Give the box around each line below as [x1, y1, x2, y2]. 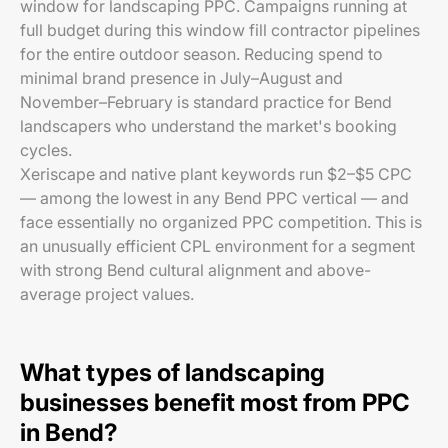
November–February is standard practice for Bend [20, 92, 392, 112]
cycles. [20, 140, 72, 160]
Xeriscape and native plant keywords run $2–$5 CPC [20, 164, 412, 184]
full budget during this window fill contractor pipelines [20, 20, 420, 40]
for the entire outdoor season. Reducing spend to [20, 44, 383, 64]
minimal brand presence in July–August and [20, 68, 343, 88]
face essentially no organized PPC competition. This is [20, 212, 422, 232]
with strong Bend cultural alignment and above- [20, 260, 371, 280]
